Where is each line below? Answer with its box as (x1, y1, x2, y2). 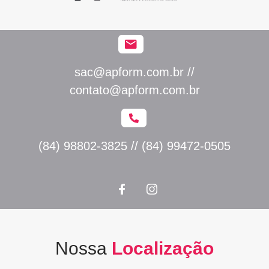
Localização (112, 238, 214, 259)
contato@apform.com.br (69, 83, 200, 97)
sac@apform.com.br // (74, 65, 195, 79)
